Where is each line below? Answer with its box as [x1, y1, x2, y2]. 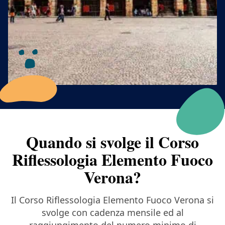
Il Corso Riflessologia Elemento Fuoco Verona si [11, 193, 214, 206]
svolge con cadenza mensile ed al [41, 206, 184, 218]
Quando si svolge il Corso [26, 130, 199, 154]
